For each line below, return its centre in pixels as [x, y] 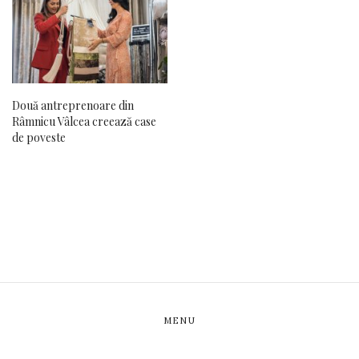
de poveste [39, 137]
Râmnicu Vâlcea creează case [84, 121]
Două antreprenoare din [73, 105]
